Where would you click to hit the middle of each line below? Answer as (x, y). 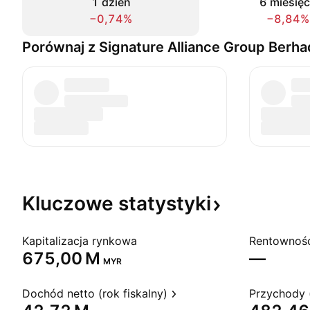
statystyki (165, 203)
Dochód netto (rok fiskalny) (95, 293)
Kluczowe (70, 203)
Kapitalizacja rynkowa (80, 241)
